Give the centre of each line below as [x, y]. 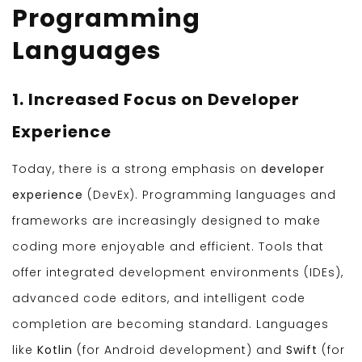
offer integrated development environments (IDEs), [178, 273]
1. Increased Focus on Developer [156, 100]
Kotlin [55, 350]
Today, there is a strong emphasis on [137, 169]
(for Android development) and [179, 350]
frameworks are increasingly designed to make [166, 221]
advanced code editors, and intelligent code [159, 299]
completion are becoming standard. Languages [170, 324]
